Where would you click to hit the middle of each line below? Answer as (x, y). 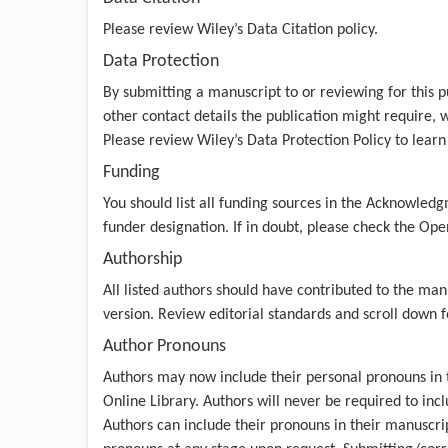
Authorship (142, 259)
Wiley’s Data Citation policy (285, 29)
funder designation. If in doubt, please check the (261, 227)
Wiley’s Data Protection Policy (294, 140)
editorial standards (270, 314)
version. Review (156, 314)
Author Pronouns (164, 346)
